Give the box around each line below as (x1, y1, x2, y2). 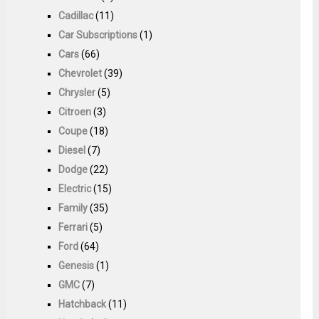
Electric (58, 182, 92, 194)
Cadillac (58, 9, 94, 21)
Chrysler (58, 86, 96, 98)
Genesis (58, 259, 95, 271)
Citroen (58, 105, 92, 117)
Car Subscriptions (58, 28, 138, 41)
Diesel (58, 144, 86, 156)
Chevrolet (58, 67, 103, 79)
